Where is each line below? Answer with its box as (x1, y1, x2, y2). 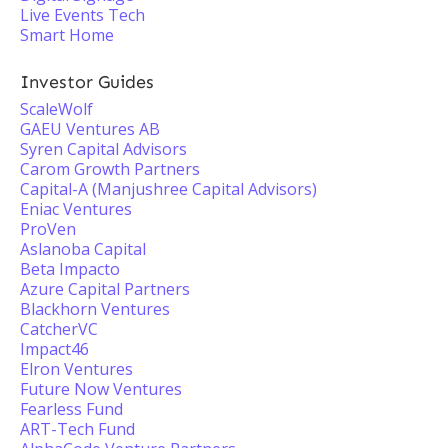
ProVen (20, 218, 76, 240)
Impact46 (20, 338, 89, 360)
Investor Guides (20, 71, 154, 93)
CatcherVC (20, 318, 98, 340)
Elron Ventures (20, 358, 133, 380)
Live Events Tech (20, 4, 145, 26)
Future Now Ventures (20, 378, 182, 400)
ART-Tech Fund (20, 418, 135, 440)
